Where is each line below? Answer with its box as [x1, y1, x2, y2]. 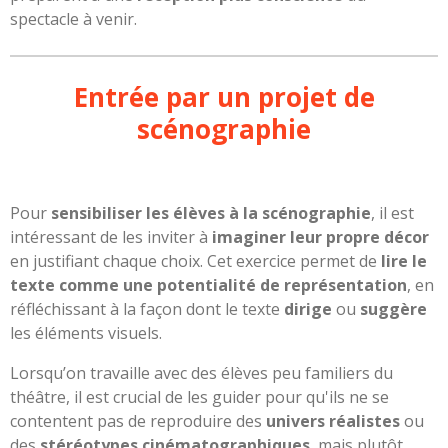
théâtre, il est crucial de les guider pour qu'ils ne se [10, 385, 389, 408]
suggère [360, 297, 427, 320]
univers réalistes [266, 409, 400, 432]
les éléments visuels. [10, 321, 162, 344]
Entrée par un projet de [73, 78, 375, 115]
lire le [381, 249, 427, 272]
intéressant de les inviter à [10, 225, 212, 248]
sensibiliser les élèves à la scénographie [51, 201, 371, 224]
